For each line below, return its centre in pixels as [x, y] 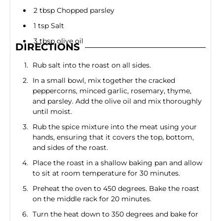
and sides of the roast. [70, 148]
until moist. [52, 112]
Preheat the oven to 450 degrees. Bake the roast [116, 189]
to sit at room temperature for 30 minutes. [106, 173]
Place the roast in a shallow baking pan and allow [117, 163]
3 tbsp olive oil [58, 41]
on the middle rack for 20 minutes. [92, 199]
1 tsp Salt [49, 26]
